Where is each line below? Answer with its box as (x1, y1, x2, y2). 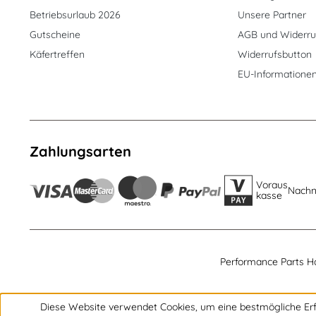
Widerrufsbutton (238, 48, 312, 61)
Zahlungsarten (30, 142, 131, 160)
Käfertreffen (30, 48, 85, 61)
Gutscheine (30, 28, 80, 41)
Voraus (256, 178, 288, 191)
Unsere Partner (238, 8, 307, 21)
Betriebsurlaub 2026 (30, 8, 121, 21)
